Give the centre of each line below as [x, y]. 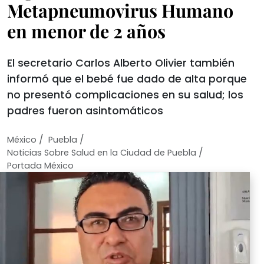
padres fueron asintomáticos [85, 111]
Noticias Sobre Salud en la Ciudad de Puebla [102, 153]
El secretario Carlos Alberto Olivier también [121, 63]
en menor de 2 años [86, 31]
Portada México [40, 166]
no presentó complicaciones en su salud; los [125, 95]
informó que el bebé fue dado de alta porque [127, 79]
